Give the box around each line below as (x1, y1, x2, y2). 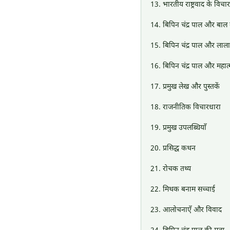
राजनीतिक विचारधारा (163, 103, 221, 112)
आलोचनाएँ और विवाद (163, 205, 222, 215)
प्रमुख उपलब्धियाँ (163, 123, 206, 133)
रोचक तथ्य (163, 164, 191, 174)
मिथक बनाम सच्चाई (163, 185, 215, 195)
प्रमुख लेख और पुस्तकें (163, 82, 220, 92)
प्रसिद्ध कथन (163, 144, 196, 154)
